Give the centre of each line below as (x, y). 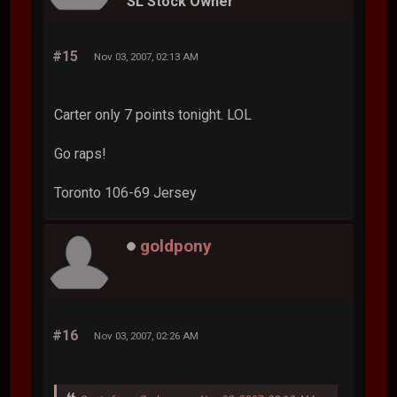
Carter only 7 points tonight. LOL (153, 115)
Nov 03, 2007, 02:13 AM (147, 57)
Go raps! (81, 154)
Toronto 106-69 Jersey (126, 193)
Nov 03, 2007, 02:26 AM (147, 336)
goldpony (176, 245)
